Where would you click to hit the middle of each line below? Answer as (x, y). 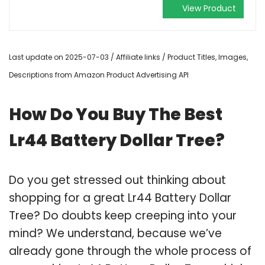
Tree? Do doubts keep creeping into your (123, 215)
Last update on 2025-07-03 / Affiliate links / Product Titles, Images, (128, 57)
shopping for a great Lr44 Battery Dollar (120, 198)
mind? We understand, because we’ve (115, 233)
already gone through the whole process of (130, 251)
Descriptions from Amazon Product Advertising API (99, 75)
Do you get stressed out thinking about (117, 180)
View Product (209, 8)
